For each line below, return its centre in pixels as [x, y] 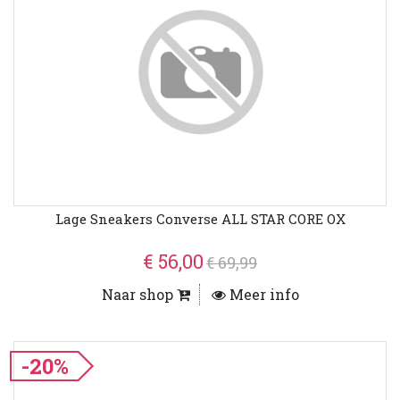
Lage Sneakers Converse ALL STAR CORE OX [200, 219]
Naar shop [139, 295]
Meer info [262, 295]
